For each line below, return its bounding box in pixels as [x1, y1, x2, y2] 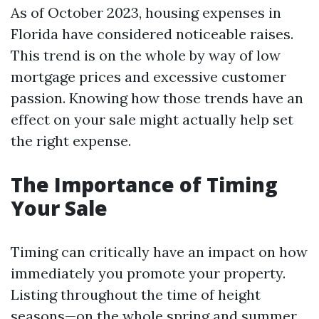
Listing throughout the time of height [11, 286, 261, 303]
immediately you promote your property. [11, 264, 286, 282]
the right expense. [11, 132, 131, 150]
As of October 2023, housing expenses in [11, 4, 281, 21]
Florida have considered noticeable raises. [11, 25, 293, 43]
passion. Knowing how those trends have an [11, 89, 303, 107]
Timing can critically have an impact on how [11, 243, 308, 261]
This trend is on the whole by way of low [11, 46, 281, 64]
